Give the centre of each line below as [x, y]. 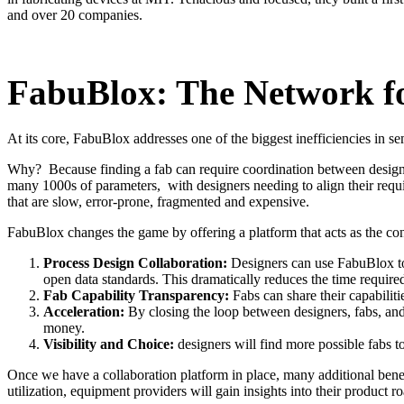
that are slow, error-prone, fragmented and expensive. [158, 202]
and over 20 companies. [75, 14]
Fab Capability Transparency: [136, 296]
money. [64, 328]
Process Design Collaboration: [135, 263]
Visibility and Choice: [109, 344]
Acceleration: [84, 312]
